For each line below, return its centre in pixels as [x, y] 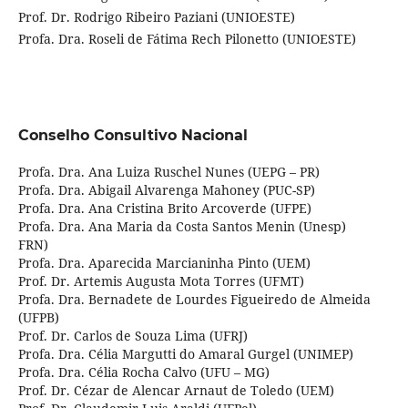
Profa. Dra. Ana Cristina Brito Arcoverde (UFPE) [164, 209]
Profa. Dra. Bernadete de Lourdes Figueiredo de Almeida [194, 300]
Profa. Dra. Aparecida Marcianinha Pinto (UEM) [164, 263]
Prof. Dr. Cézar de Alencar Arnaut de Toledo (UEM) [176, 391]
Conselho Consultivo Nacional [133, 136]
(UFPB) [38, 318]
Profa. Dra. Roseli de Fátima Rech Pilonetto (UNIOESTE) [187, 39]
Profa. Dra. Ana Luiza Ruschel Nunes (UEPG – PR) [168, 172]
